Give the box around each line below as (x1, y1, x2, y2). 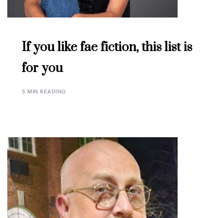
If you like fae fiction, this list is (22, 39, 192, 56)
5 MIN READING (22, 88, 66, 95)
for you (22, 60, 63, 77)
